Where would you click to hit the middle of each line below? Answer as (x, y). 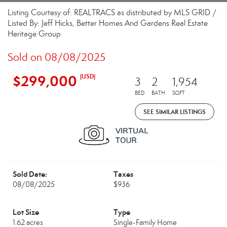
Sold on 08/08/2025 (56, 57)
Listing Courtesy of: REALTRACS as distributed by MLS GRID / (112, 12)
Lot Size (26, 212)
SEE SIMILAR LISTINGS (175, 112)
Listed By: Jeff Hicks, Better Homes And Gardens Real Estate (108, 23)
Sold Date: (30, 174)
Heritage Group (34, 34)
